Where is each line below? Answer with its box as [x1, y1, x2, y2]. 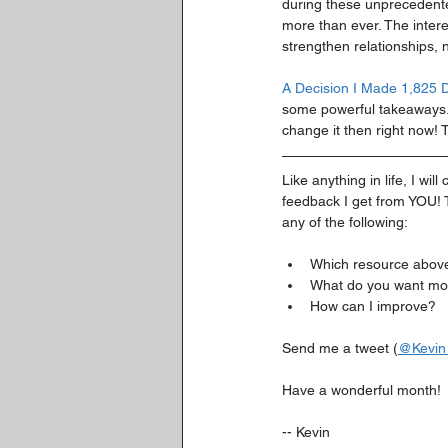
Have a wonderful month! [282, 382, 441, 398]
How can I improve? [310, 298, 436, 314]
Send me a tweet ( [282, 340, 398, 356]
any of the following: [282, 214, 408, 230]
